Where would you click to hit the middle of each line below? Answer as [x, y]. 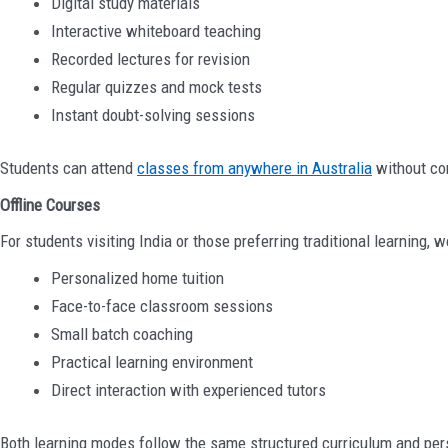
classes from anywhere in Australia [254, 168]
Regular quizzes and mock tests [156, 86]
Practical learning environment [152, 361]
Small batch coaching [122, 333]
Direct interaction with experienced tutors [188, 389]
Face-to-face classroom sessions [162, 305]
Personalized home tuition [137, 277]
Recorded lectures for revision [150, 58]
